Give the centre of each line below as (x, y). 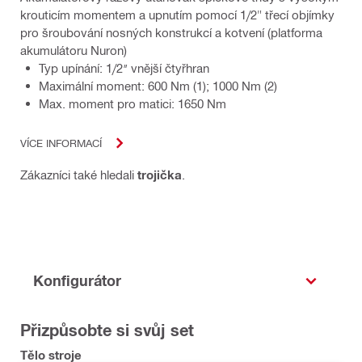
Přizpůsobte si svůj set (107, 329)
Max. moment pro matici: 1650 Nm (133, 103)
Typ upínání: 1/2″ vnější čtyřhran (124, 67)
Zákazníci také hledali (79, 174)
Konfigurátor (77, 281)
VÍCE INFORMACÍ (61, 143)
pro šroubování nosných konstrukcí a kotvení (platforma (171, 32)
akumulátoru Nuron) (74, 50)
